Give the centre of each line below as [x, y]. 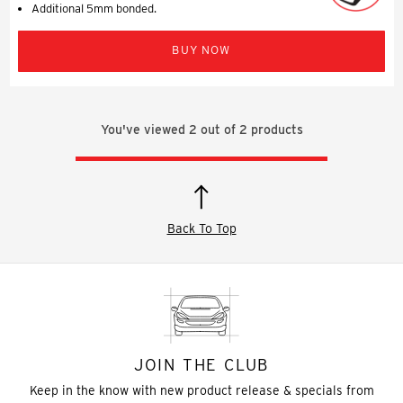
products [275, 129]
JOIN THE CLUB [201, 364]
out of [218, 129]
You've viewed [144, 129]
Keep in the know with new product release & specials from [201, 390]
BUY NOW [201, 49]
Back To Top [201, 228]
